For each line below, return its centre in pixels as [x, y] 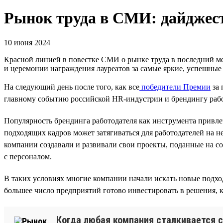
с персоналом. [28, 156]
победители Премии [175, 87]
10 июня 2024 [27, 42]
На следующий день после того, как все [72, 87]
